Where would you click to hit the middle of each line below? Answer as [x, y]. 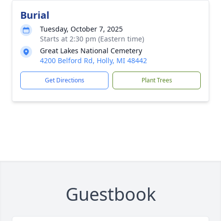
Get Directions [64, 80]
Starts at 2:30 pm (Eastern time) [92, 39]
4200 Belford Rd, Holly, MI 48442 [93, 60]
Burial [35, 15]
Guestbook [110, 194]
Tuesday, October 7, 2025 [81, 29]
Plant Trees [157, 80]
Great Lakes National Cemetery [91, 51]
